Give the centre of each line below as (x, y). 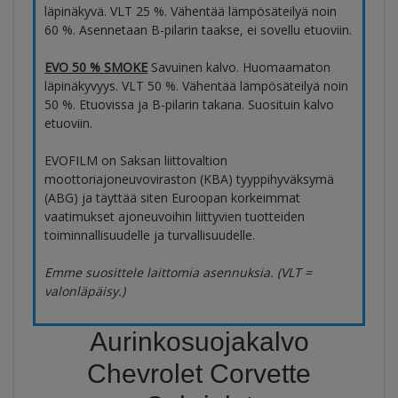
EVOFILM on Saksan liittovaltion (136, 161)
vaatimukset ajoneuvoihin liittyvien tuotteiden (175, 217)
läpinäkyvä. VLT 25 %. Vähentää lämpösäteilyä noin (191, 12)
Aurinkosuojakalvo (199, 342)
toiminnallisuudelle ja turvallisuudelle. (150, 235)
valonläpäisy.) (85, 291)
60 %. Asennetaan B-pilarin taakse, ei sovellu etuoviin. (198, 30)
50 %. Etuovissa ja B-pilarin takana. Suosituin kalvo (189, 105)
